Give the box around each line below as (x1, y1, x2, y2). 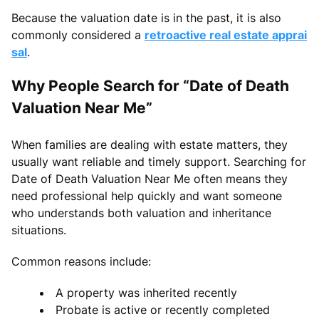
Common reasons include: (11, 253, 151, 268)
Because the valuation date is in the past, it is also (11, 10, 281, 25)
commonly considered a (11, 27, 145, 42)
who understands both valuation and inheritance (11, 205, 271, 220)
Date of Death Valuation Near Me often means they (11, 171, 288, 186)
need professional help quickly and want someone (11, 188, 282, 203)
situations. (11, 222, 66, 237)
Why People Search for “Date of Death (11, 76, 289, 95)
